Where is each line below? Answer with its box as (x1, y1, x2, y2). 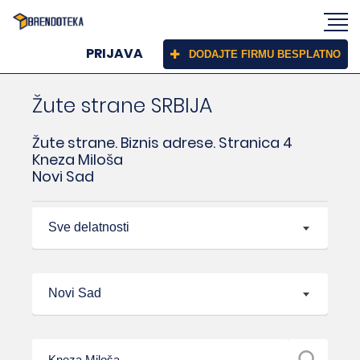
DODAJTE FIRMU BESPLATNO (189, 48, 341, 61)
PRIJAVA (86, 44, 143, 63)
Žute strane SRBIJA (32, 91, 212, 120)
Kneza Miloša (32, 149, 123, 170)
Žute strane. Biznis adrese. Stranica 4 (32, 132, 292, 153)
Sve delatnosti (48, 219, 129, 234)
